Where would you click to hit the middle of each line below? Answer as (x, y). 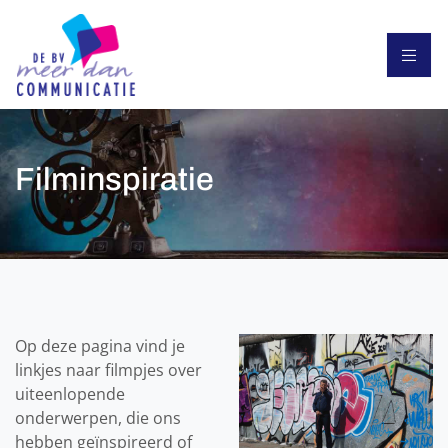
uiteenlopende (70, 394)
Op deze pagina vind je (100, 346)
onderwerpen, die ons (98, 418)
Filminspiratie (114, 180)
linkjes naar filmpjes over (108, 370)
